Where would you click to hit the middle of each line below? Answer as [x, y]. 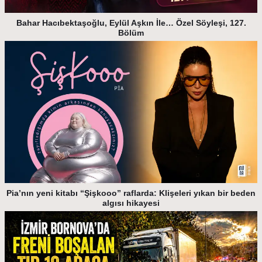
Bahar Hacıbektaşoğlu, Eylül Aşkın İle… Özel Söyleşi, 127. [131, 23]
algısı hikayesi [131, 203]
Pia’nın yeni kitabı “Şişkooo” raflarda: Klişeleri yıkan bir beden [131, 193]
